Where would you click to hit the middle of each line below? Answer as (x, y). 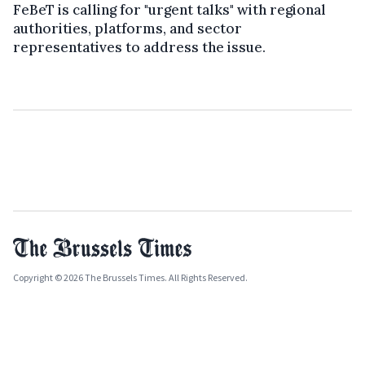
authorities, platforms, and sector (128, 28)
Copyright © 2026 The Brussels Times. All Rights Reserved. (130, 277)
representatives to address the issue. (139, 47)
